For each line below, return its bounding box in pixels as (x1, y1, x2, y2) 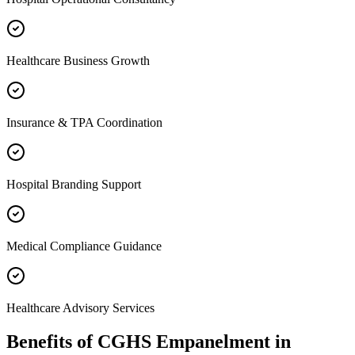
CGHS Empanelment (97, 330, 270, 352)
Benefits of (6, 330, 97, 352)
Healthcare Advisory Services (6, 300, 155, 315)
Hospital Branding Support (6, 177, 141, 191)
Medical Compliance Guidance (6, 239, 162, 253)
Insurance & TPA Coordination (6, 115, 162, 129)
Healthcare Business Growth (6, 53, 150, 67)
